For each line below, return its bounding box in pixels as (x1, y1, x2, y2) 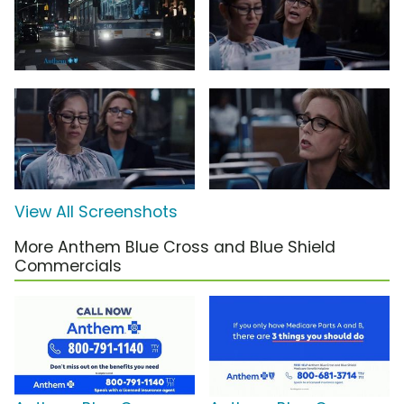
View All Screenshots (14, 200, 178, 223)
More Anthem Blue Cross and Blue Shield (14, 235, 335, 258)
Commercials (14, 254, 122, 277)
